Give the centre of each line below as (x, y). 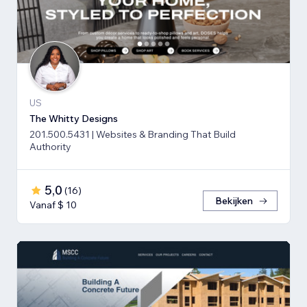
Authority (50, 146)
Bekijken (234, 200)
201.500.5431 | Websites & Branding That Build (133, 134)
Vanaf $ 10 (53, 205)
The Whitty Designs (74, 118)
